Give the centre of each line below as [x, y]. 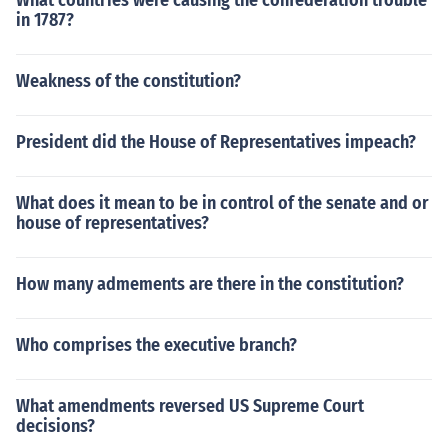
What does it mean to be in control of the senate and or [222, 203]
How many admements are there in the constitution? [210, 284]
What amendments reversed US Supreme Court [190, 406]
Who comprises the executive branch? [156, 345]
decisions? [55, 426]
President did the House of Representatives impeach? [216, 142]
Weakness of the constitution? [128, 81]
